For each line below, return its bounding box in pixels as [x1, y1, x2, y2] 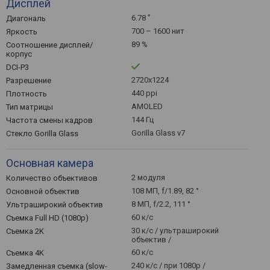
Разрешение [6, 76, 51, 85]
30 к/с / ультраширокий [131, 226, 219, 235]
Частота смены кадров [6, 116, 93, 125]
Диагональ [6, 14, 46, 23]
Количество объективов [6, 174, 98, 183]
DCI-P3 [6, 63, 29, 72]
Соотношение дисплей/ [6, 40, 93, 49]
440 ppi [131, 89, 157, 98]
